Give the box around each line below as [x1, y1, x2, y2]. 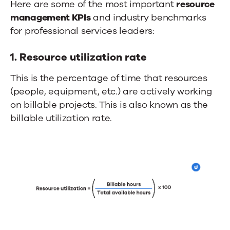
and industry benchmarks [90, 11, 206, 24]
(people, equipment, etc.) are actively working [10, 85, 212, 98]
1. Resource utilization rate [10, 50, 147, 64]
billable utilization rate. [10, 111, 112, 124]
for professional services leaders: [10, 24, 155, 37]
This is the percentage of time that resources [10, 71, 207, 84]
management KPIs [10, 11, 91, 24]
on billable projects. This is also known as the [10, 98, 208, 111]
